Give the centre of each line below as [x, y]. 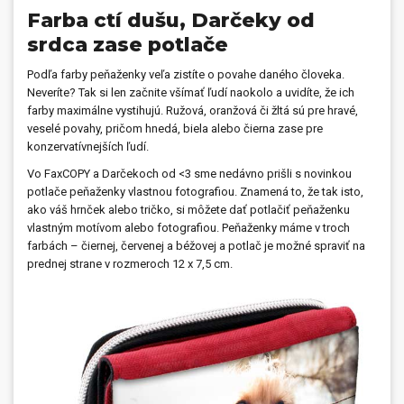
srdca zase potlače [128, 44]
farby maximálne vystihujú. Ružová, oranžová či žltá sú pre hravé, [193, 110]
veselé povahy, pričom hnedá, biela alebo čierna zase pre [175, 128]
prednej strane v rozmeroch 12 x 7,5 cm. [131, 263]
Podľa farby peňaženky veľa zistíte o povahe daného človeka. [186, 74]
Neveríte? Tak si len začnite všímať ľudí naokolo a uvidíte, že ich [191, 92]
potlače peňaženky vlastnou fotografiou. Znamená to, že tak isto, [195, 191]
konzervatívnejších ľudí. [88, 146]
